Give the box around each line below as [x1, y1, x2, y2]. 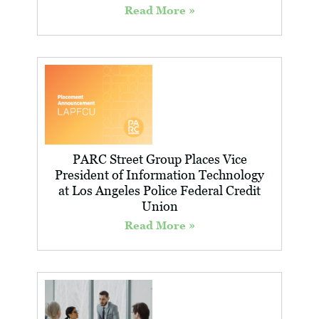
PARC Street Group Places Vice [72, 151, 247, 167]
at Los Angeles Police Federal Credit [58, 182, 261, 198]
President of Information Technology [55, 167, 264, 182]
